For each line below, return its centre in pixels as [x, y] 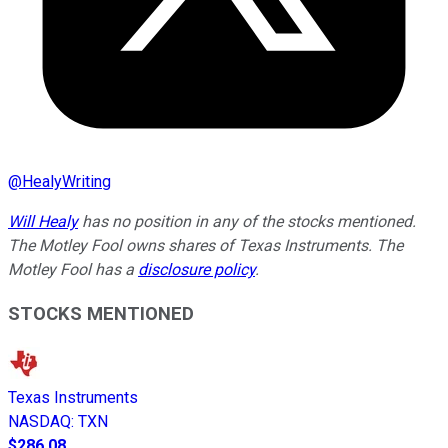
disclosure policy [196, 269]
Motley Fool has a [73, 269]
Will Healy [43, 221]
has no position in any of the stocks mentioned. [247, 221]
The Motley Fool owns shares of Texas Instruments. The [205, 245]
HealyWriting [66, 181]
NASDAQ [39, 422]
